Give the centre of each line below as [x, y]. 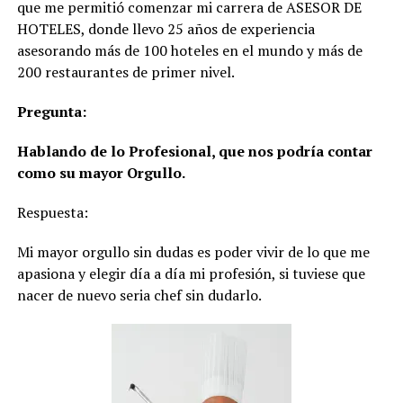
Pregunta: [51, 111]
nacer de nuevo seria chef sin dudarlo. [139, 295]
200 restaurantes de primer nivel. [125, 72]
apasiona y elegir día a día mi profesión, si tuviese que [191, 273]
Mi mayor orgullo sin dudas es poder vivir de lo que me [193, 251]
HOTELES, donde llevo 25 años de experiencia [166, 28]
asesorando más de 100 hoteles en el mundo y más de [189, 50]
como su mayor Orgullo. [101, 172]
